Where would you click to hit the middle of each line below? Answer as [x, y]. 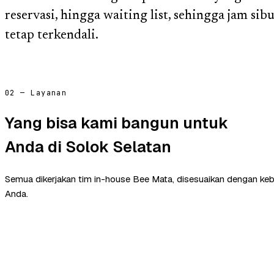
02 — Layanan [36, 93]
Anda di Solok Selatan [88, 146]
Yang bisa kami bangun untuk [117, 123]
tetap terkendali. [52, 36]
